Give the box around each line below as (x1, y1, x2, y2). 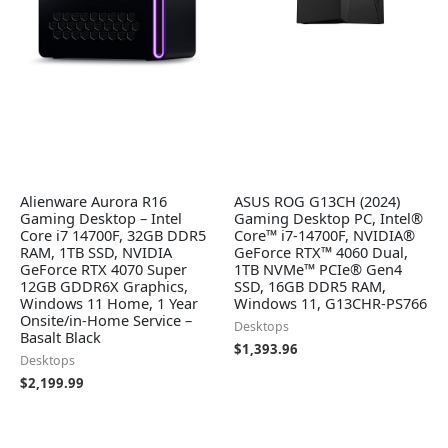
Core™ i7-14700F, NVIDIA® (234, 224, 415, 245)
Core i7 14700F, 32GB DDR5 (20, 224, 206, 245)
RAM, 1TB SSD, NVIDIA (20, 241, 172, 262)
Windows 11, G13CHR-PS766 (234, 292, 427, 313)
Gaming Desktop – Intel (20, 207, 182, 228)
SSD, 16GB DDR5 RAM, (234, 275, 386, 296)
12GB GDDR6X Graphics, (20, 275, 188, 296)
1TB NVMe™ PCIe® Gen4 (234, 258, 402, 279)
